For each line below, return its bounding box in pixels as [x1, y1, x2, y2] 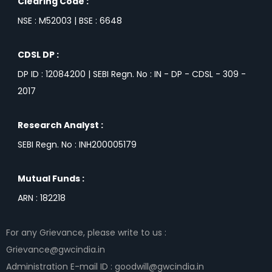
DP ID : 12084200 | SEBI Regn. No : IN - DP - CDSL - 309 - [18, 67, 246, 80]
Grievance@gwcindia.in [6, 243, 105, 256]
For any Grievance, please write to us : [6, 226, 166, 239]
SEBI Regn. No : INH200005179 [18, 138, 137, 151]
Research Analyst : [18, 118, 103, 131]
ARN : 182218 [18, 191, 66, 204]
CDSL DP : [18, 48, 59, 61]
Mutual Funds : [18, 172, 84, 185]
